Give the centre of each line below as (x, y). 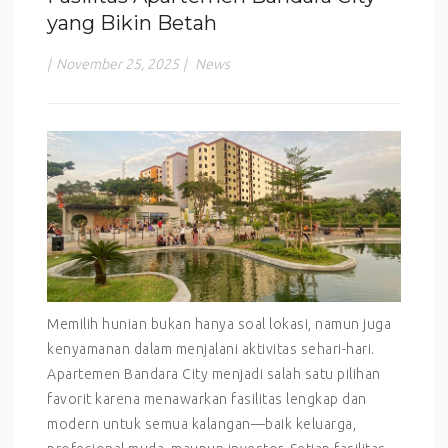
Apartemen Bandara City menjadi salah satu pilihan (214, 373)
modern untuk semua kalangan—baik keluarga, (201, 423)
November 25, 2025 (117, 64)
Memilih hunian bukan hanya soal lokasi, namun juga (219, 323)
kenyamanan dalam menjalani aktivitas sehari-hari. (211, 348)
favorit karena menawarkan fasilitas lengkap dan (207, 398)
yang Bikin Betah (132, 23)
